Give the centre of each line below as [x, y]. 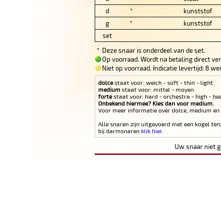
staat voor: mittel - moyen [157, 90]
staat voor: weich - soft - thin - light [163, 83]
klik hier [151, 131]
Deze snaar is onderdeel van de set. [154, 51]
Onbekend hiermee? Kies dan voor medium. [156, 103]
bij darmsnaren [120, 131]
